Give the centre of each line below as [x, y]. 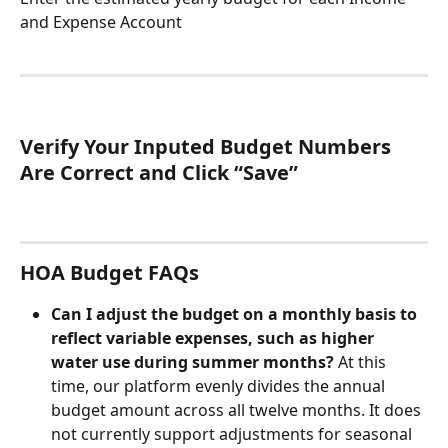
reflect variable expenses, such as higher [214, 338]
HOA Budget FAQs [109, 273]
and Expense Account [101, 22]
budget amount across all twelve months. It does [238, 410]
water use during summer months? [194, 362]
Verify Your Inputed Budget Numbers [208, 147]
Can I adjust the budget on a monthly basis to [236, 314]
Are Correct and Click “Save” [159, 173]
